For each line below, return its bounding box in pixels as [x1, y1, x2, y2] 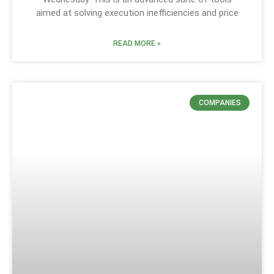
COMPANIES [198, 98, 241, 108]
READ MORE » [113, 39, 161, 48]
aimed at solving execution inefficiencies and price [35, 7, 239, 19]
